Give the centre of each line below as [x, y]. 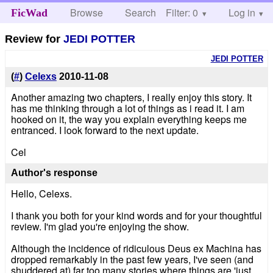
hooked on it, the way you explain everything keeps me [129, 119]
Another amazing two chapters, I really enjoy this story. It [131, 97]
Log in [242, 12]
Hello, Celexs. [41, 193]
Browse [87, 12]
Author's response [54, 173]
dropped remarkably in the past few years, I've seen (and [132, 259]
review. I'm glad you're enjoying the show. [100, 226]
